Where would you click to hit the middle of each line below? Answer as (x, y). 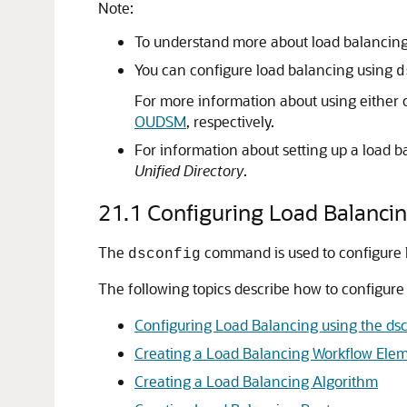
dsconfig (164, 254)
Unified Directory (189, 170)
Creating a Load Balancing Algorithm (256, 381)
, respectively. (230, 121)
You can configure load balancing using (265, 69)
